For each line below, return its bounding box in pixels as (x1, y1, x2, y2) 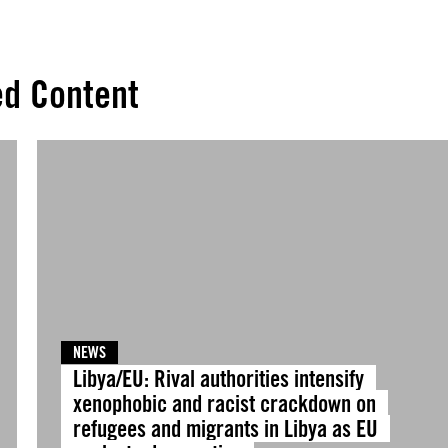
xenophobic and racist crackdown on (72, 390, 376, 417)
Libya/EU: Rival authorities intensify (72, 365, 364, 392)
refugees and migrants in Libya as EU (72, 415, 378, 442)
